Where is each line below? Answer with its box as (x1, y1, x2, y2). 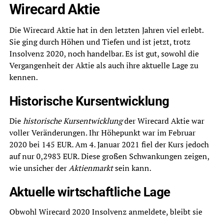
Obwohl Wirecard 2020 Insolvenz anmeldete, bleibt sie (9, 206, 202, 217)
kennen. (9, 72, 38, 82)
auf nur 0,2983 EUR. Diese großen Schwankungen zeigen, (9, 151, 209, 162)
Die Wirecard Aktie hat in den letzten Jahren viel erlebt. (9, 25, 203, 35)
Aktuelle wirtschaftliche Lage (9, 185, 170, 199)
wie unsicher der (9, 163, 69, 173)
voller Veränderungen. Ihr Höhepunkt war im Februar (9, 127, 195, 138)
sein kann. (112, 163, 151, 173)
